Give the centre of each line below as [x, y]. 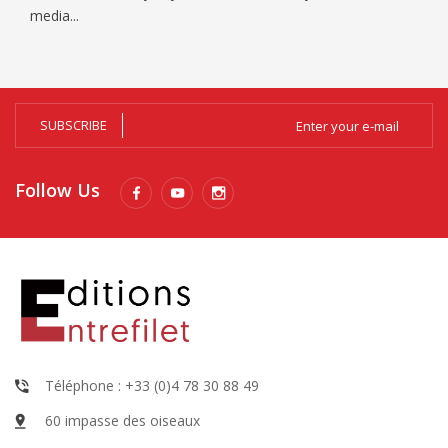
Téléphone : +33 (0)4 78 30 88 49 [152, 386]
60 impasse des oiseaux [122, 421]
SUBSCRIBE [73, 125]
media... [54, 16]
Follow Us [57, 190]
